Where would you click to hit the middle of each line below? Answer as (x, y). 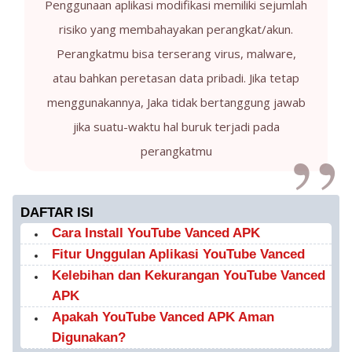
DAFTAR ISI (57, 213)
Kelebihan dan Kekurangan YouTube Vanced (189, 275)
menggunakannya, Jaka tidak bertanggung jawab (176, 102)
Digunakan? (89, 337)
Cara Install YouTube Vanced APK (156, 233)
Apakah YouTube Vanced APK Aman (163, 317)
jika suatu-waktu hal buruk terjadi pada (176, 126)
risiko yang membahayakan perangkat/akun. (176, 29)
